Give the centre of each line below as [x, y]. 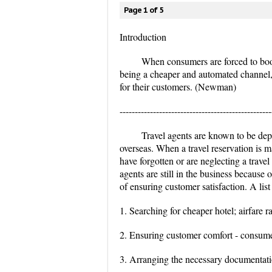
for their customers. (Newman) [178, 87]
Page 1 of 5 [144, 10]
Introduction [143, 37]
